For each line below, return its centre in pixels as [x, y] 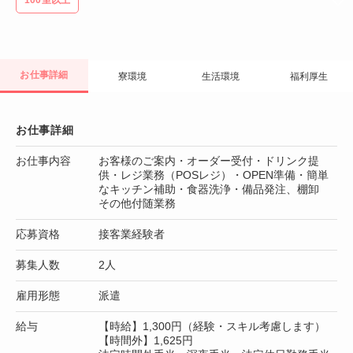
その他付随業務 [137, 203]
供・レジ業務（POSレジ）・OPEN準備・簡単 [214, 175]
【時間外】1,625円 [146, 340]
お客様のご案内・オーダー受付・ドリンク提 [209, 160]
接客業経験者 [132, 234]
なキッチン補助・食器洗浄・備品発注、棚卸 [214, 189]
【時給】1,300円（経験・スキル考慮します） [212, 326]
